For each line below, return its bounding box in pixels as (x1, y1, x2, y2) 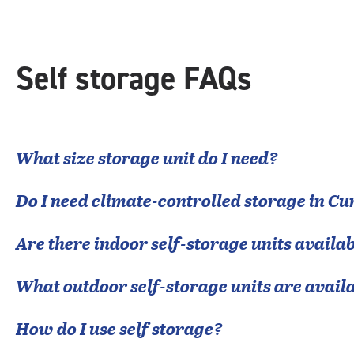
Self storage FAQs (16, 58, 252, 100)
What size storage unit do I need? (16, 145, 278, 170)
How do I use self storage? (16, 315, 223, 341)
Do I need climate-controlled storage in (16, 187, 328, 213)
